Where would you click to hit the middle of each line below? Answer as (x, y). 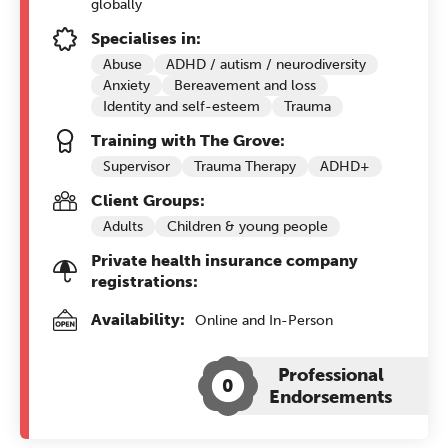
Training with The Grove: (188, 140)
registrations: (144, 281)
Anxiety (126, 85)
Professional (330, 375)
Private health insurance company (224, 260)
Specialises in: (146, 38)
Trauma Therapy (245, 166)
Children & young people (247, 226)
